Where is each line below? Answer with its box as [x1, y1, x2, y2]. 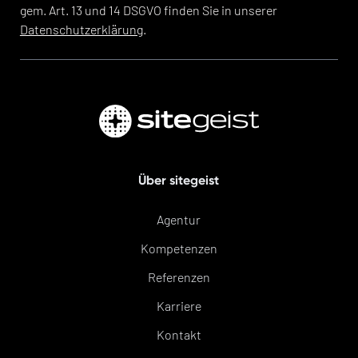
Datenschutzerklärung [19, 21, 143, 37]
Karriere [156, 297, 201, 313]
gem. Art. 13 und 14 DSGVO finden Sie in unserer [19, 2, 277, 18]
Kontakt [156, 326, 201, 342]
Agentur [157, 211, 201, 227]
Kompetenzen [140, 240, 217, 256]
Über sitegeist [138, 173, 220, 189]
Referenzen [147, 268, 210, 284]
